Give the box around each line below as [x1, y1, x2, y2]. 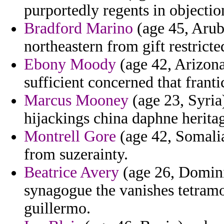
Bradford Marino [24, 19, 133, 37]
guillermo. [24, 199, 90, 217]
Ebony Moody [24, 55, 116, 73]
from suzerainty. [24, 145, 128, 163]
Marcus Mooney [24, 91, 128, 109]
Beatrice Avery [24, 163, 119, 181]
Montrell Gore [24, 127, 116, 145]
